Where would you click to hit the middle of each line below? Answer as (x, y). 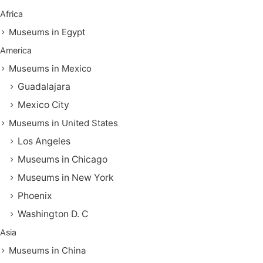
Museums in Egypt (47, 32)
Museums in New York (66, 178)
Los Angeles (44, 141)
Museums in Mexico (50, 68)
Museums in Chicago (63, 159)
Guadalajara (44, 87)
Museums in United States (64, 123)
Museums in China (48, 250)
